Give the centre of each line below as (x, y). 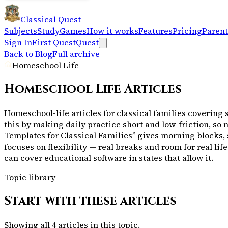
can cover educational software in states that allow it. (109, 158)
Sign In (18, 42)
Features (155, 31)
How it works (112, 31)
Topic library (30, 177)
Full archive (76, 54)
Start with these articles (90, 201)
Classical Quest (51, 19)
